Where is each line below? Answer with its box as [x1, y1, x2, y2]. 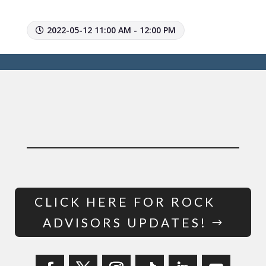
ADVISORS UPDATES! [42, 215, 207, 230]
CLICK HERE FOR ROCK [34, 194, 216, 210]
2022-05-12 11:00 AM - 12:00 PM [46, 24, 176, 36]
